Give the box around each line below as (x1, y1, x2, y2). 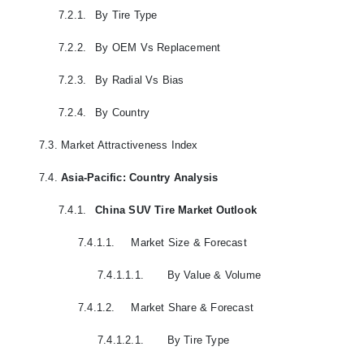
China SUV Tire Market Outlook (95, 203, 258, 216)
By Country (95, 106, 150, 119)
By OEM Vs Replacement (95, 41, 221, 54)
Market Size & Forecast (131, 236, 247, 249)
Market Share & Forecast (131, 301, 254, 314)
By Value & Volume (167, 268, 262, 281)
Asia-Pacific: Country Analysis (61, 171, 219, 184)
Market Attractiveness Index (61, 138, 198, 151)
